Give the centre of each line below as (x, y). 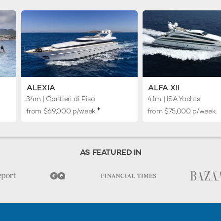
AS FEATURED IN (110, 152)
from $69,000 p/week (62, 111)
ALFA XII (164, 87)
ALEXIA (41, 87)
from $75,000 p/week (182, 111)
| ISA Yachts (181, 98)
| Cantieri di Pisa (68, 98)
